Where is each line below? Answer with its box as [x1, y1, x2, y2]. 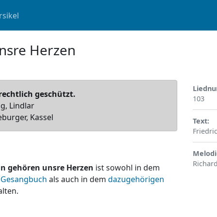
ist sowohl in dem [93, 162, 160, 173]
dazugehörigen [108, 173, 164, 185]
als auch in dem [46, 173, 108, 185]
